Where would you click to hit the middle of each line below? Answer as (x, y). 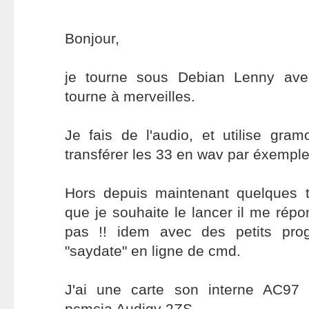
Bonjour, (92, 38)
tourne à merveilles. (130, 96)
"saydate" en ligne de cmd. (152, 251)
